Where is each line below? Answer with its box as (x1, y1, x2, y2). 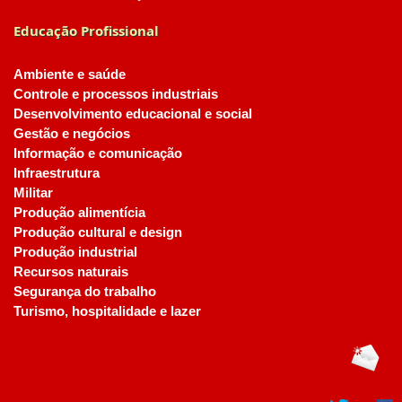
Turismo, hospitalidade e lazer (13, 304, 201, 319)
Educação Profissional (13, 22, 159, 39)
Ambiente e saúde (13, 67, 126, 82)
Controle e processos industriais (13, 87, 218, 101)
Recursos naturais (13, 265, 128, 279)
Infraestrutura (13, 166, 100, 180)
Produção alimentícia (13, 205, 145, 220)
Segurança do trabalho (13, 284, 156, 299)
